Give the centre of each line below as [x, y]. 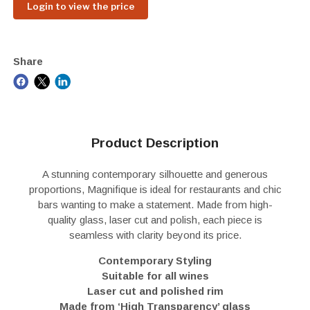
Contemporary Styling [155, 260]
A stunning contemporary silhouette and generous [155, 174]
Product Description [155, 143]
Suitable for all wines [155, 275]
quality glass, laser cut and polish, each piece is [155, 219]
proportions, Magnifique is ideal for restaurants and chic [155, 189]
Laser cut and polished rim [155, 291]
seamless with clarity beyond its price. [155, 235]
